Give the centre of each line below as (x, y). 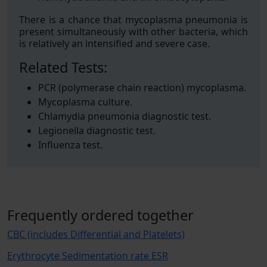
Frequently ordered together (100, 215)
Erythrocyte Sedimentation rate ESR (88, 256)
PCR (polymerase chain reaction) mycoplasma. (142, 88)
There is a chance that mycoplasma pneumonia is (133, 20)
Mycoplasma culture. (85, 102)
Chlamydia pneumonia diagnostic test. (125, 116)
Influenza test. (70, 145)
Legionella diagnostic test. (97, 131)
